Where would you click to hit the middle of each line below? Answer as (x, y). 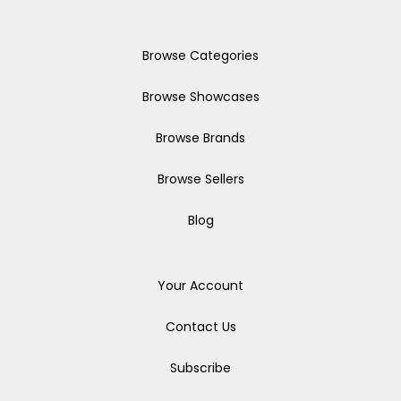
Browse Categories (200, 55)
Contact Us (200, 327)
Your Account (200, 286)
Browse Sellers (200, 179)
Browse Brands (200, 138)
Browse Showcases (200, 97)
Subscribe (200, 368)
